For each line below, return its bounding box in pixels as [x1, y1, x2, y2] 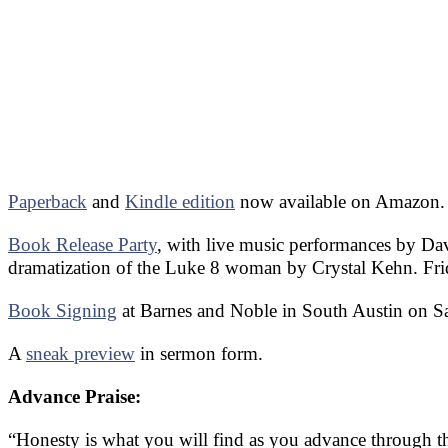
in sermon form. [135, 343, 263, 365]
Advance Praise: [8, 386, 141, 408]
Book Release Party [8, 234, 157, 256]
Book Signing [8, 300, 117, 322]
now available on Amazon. [235, 191, 445, 213]
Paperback [8, 191, 87, 213]
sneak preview [26, 343, 135, 365]
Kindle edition [125, 191, 235, 213]
